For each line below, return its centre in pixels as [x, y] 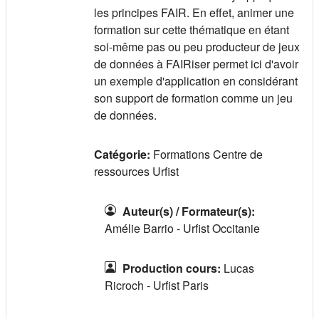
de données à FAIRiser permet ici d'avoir [196, 63]
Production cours [170, 268]
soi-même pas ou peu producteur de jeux [197, 46]
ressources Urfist [136, 171]
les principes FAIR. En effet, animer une [194, 12]
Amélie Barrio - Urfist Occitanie [182, 228]
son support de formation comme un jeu [193, 98]
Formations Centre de [208, 154]
